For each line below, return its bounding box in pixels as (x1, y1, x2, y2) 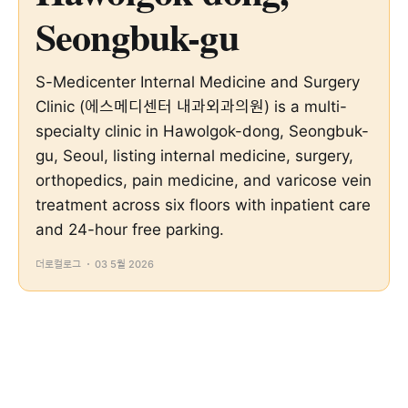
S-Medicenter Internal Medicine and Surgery (36, 73, 360, 91)
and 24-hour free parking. (36, 220, 224, 239)
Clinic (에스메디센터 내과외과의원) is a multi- (36, 97, 347, 116)
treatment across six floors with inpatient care (36, 196, 371, 214)
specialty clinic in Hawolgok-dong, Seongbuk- (36, 122, 369, 140)
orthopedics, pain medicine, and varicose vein (36, 171, 372, 189)
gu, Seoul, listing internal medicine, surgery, (36, 147, 353, 165)
